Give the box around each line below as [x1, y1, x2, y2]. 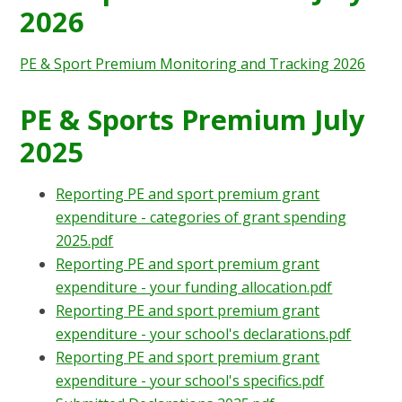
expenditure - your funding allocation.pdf [56, 276, 333, 297]
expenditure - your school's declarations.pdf [56, 323, 352, 344]
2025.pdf [56, 230, 114, 250]
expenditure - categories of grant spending [56, 206, 347, 227]
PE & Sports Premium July [20, 100, 365, 138]
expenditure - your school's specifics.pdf [56, 370, 325, 390]
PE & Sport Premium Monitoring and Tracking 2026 [20, 53, 366, 74]
